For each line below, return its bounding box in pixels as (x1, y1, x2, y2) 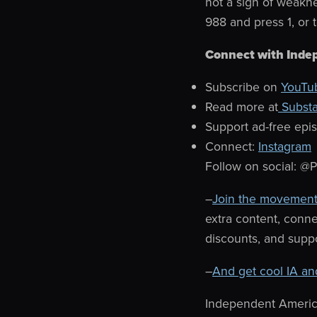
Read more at (205, 98, 278, 115)
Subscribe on (205, 78, 281, 96)
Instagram (258, 137, 311, 155)
